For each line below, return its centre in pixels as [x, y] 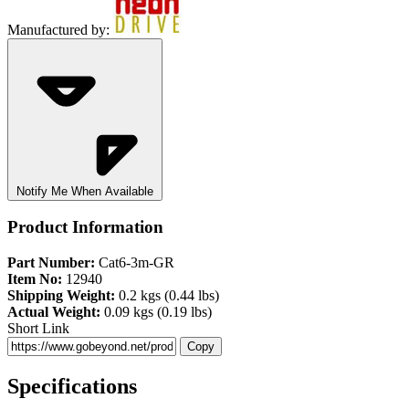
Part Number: [51, 263]
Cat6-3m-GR [135, 263]
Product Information [85, 227]
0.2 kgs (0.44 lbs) [167, 296]
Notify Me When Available [85, 191]
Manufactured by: [58, 29]
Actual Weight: [54, 312]
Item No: [35, 279]
